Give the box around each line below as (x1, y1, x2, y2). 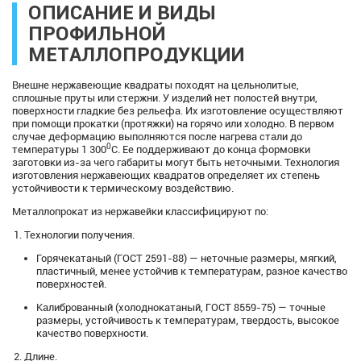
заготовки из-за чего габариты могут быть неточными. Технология (12, 156, 339, 168)
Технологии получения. (24, 228, 135, 241)
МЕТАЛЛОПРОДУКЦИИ (28, 43, 246, 67)
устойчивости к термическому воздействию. (12, 181, 234, 194)
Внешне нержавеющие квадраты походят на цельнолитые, (12, 78, 299, 91)
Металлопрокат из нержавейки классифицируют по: (12, 205, 268, 218)
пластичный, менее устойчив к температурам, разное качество (36, 264, 347, 277)
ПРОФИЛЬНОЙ (28, 22, 167, 46)
